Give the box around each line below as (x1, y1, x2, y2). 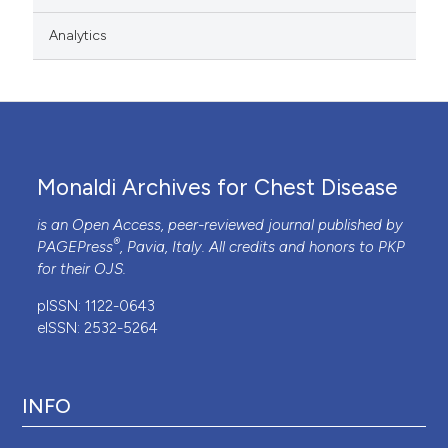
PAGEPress (37, 238, 114, 256)
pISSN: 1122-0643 (37, 297, 156, 315)
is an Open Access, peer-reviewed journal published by (37, 216, 404, 234)
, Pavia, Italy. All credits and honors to (120, 238, 379, 256)
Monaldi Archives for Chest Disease (37, 174, 399, 201)
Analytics (49, 27, 108, 44)
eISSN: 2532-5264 (37, 319, 159, 337)
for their (37, 260, 95, 278)
